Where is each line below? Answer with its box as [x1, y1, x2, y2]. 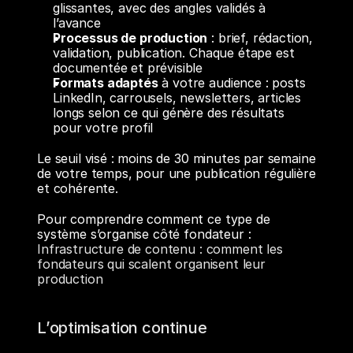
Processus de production [53, 30, 208, 46]
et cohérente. [37, 180, 118, 196]
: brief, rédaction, [207, 30, 314, 46]
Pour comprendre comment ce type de [37, 211, 270, 227]
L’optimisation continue [37, 318, 207, 337]
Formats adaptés [53, 75, 158, 91]
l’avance [53, 15, 101, 31]
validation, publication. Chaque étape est [53, 45, 295, 61]
